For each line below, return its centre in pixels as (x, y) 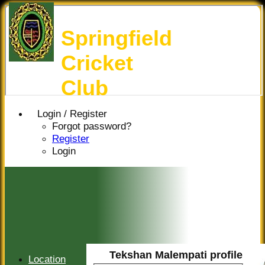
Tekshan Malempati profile (176, 255)
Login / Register (72, 114)
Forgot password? (92, 126)
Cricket (97, 63)
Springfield (117, 38)
